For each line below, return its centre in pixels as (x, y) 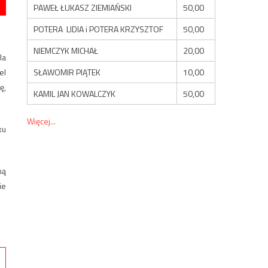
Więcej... (42, 121)
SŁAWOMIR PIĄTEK (67, 72)
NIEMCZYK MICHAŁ (66, 50)
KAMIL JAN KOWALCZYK (75, 93)
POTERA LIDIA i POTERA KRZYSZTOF (99, 29)
